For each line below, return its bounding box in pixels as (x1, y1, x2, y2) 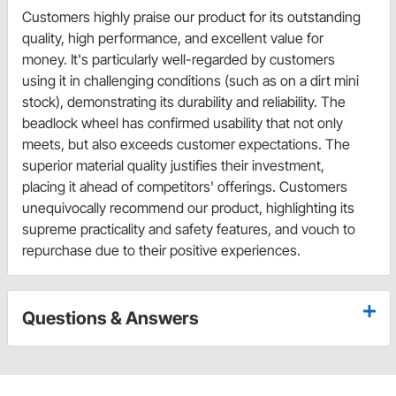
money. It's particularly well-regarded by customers (22, 49, 335, 68)
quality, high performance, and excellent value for (22, 28, 324, 47)
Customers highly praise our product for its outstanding (22, 7, 361, 26)
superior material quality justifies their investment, (22, 156, 324, 174)
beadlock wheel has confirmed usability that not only (22, 113, 343, 132)
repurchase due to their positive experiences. (22, 240, 301, 259)
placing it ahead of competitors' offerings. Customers (22, 177, 347, 195)
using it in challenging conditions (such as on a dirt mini (22, 71, 359, 89)
